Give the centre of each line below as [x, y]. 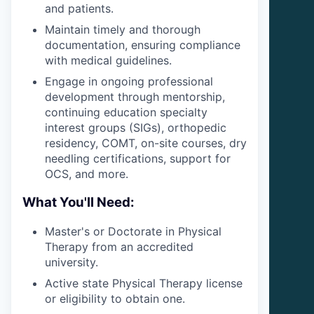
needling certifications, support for [138, 159]
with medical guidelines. [108, 61]
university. [71, 262]
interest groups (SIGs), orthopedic [136, 128]
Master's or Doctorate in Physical [133, 231]
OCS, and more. [87, 174]
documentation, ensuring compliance [143, 45]
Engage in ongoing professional [129, 82]
